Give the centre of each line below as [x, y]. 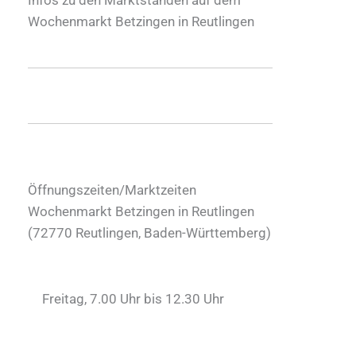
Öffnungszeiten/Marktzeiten [112, 190]
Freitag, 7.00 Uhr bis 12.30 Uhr [133, 298]
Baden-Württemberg [205, 232]
